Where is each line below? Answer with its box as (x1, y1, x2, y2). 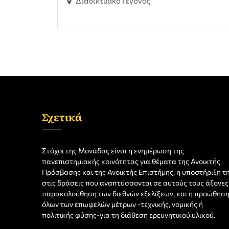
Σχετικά (42, 110, 82, 125)
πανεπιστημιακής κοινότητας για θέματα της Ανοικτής (42, 157, 220, 166)
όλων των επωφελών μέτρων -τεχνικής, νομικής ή (42, 200, 203, 209)
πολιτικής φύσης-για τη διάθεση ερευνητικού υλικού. (42, 211, 215, 219)
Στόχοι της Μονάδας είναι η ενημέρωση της (42, 146, 184, 155)
